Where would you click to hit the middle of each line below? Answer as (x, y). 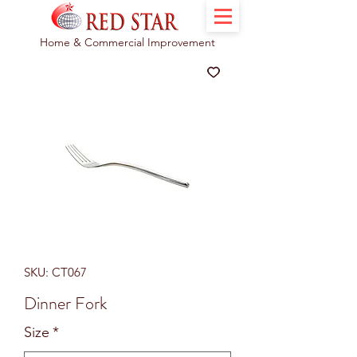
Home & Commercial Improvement (127, 42)
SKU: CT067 (55, 272)
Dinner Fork (65, 303)
